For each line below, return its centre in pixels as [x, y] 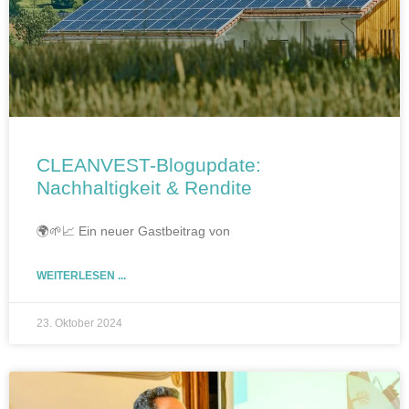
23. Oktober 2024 [79, 323]
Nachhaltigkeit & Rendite [144, 187]
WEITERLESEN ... [81, 275]
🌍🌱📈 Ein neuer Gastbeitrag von [133, 231]
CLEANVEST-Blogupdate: [149, 164]
